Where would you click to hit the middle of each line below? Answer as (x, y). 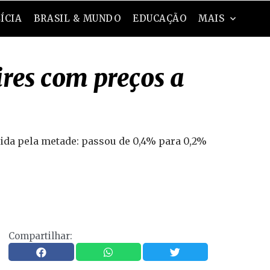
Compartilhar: (41, 236)
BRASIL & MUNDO (77, 18)
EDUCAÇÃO (160, 18)
